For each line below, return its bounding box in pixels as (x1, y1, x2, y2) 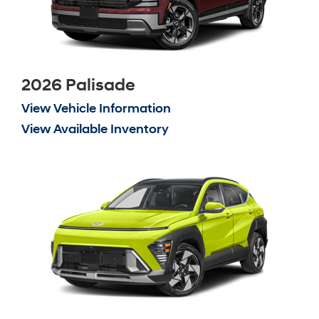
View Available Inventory (21, 120, 169, 137)
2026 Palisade (21, 74, 135, 96)
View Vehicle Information (21, 100, 171, 117)
